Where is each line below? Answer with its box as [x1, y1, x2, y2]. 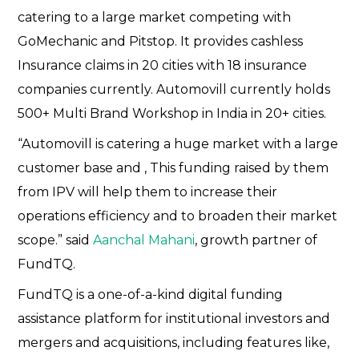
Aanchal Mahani [93, 232, 196, 248]
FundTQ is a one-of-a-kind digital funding [18, 287, 284, 303]
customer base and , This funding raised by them [18, 160, 329, 176]
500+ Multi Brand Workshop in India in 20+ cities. [18, 106, 327, 122]
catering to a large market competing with [18, 10, 292, 26]
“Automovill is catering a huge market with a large [18, 136, 339, 152]
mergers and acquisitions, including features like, [18, 335, 330, 351]
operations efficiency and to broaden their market [18, 208, 338, 224]
